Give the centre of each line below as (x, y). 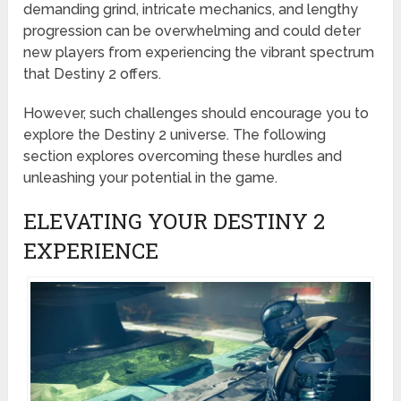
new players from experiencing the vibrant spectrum (199, 53)
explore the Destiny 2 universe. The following (175, 135)
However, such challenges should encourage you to (196, 114)
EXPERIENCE (91, 251)
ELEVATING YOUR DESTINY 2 (175, 222)
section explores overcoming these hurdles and (183, 157)
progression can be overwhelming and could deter (192, 31)
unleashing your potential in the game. (151, 178)
